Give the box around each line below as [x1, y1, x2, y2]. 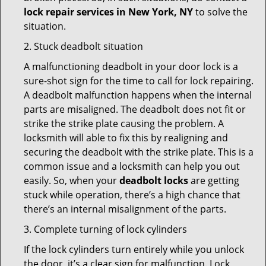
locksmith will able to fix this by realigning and [24, 131, 228, 144]
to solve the [193, 5, 248, 18]
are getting [188, 174, 239, 187]
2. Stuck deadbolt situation [24, 40, 143, 53]
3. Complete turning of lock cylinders [24, 223, 187, 236]
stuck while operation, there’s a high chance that [24, 188, 240, 201]
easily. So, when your [24, 174, 119, 187]
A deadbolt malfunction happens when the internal [24, 88, 252, 102]
